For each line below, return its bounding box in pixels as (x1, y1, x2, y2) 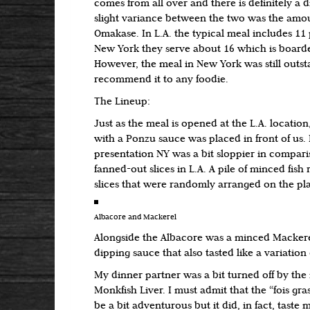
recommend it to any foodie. (94, 75, 228, 85)
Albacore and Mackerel (94, 214, 176, 221)
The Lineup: (94, 97, 150, 107)
